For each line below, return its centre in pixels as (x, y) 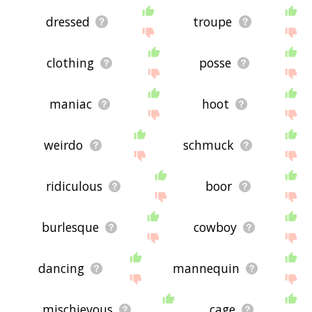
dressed (68, 22)
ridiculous (74, 186)
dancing (62, 268)
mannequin (206, 268)
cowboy (215, 227)
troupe (213, 22)
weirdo (64, 145)
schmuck (208, 145)
